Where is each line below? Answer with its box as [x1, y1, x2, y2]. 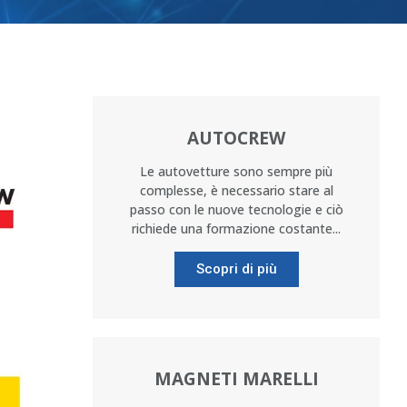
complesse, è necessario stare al [139, 182, 333, 199]
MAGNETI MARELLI [154, 367, 319, 391]
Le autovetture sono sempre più [140, 163, 333, 180]
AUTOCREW [187, 126, 285, 150]
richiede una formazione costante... [132, 220, 341, 237]
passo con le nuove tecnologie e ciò [129, 201, 343, 218]
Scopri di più [195, 261, 277, 277]
